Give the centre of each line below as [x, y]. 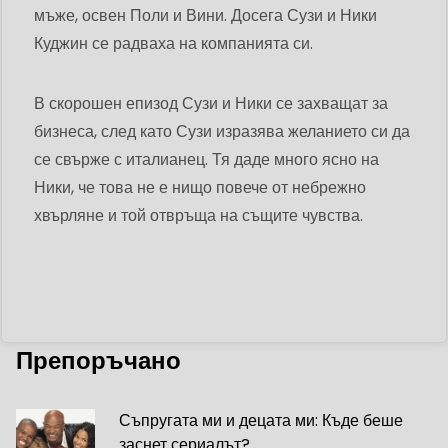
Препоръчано [98, 361]
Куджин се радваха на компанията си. [173, 44]
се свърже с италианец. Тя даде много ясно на [206, 160]
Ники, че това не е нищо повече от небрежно [200, 188]
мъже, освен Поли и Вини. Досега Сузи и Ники [205, 16]
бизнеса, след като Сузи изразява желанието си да [222, 132]
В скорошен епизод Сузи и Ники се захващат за [211, 104]
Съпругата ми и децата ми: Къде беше [261, 421]
